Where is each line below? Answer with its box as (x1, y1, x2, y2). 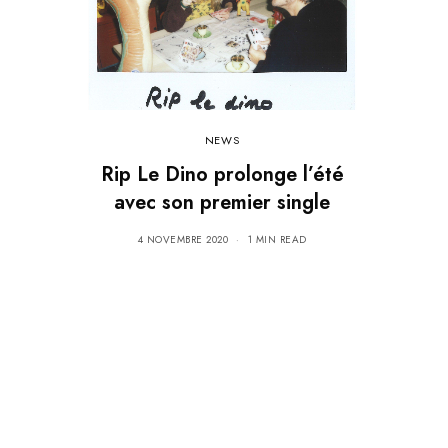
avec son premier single (114, 187, 330, 217)
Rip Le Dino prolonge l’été (100, 159, 344, 189)
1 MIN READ (247, 231, 307, 247)
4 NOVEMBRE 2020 (137, 231, 228, 247)
